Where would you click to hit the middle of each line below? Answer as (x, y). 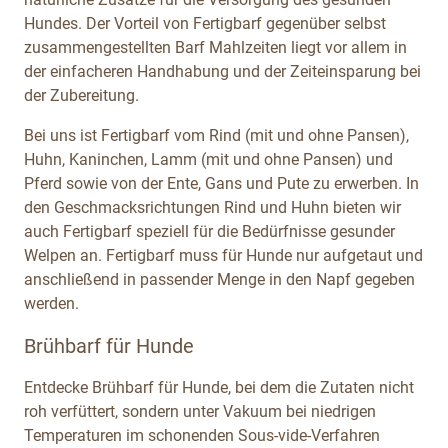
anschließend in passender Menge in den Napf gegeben (219, 279)
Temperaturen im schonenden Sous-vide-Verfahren (202, 435)
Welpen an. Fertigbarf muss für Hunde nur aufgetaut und (223, 255)
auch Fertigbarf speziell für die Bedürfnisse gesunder (209, 231)
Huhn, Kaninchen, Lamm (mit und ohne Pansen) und (208, 159)
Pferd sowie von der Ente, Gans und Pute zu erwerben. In (221, 183)
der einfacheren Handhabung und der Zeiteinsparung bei (222, 71)
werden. (51, 303)
